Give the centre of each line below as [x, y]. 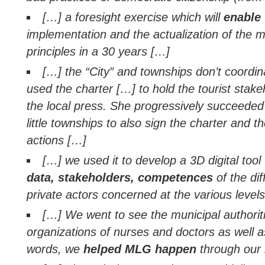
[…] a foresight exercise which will [133, 17]
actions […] [56, 140]
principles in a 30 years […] [98, 51]
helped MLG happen [140, 249]
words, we [55, 249]
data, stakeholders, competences [120, 177]
